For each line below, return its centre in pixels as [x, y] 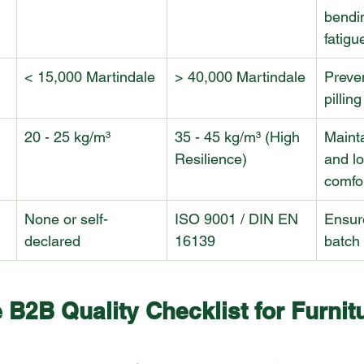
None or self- [66, 219]
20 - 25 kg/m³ [67, 137]
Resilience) [211, 159]
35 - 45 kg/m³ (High [239, 137]
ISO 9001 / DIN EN [238, 219]
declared [52, 241]
